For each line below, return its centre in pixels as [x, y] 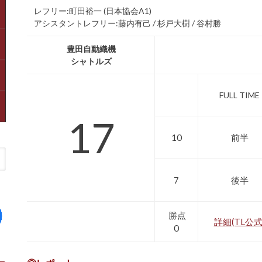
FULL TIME [239, 95]
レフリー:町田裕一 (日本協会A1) [93, 11]
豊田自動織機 [91, 49]
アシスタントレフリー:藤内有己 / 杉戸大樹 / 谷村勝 [128, 23]
